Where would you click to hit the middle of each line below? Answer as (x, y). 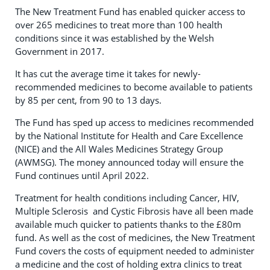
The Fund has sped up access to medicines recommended (134, 122)
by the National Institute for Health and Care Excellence (129, 136)
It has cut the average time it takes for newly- (108, 74)
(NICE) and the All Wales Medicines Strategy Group (119, 149)
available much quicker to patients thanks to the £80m (128, 224)
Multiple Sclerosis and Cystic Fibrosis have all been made (134, 211)
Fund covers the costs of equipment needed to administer (135, 251)
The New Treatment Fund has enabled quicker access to (130, 11)
